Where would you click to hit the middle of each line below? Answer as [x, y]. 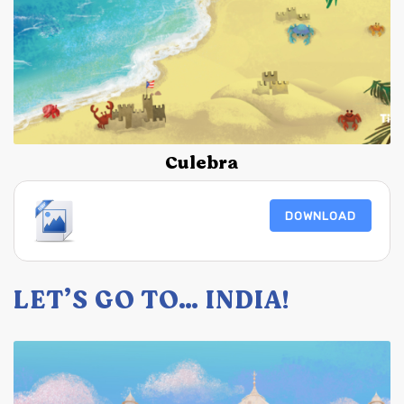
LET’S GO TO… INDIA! [151, 300]
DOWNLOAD [321, 216]
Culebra [202, 163]
